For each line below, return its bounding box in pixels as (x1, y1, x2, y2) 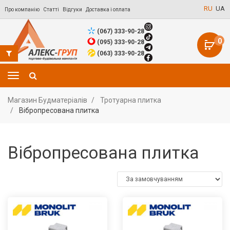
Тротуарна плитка (100, 96, 161, 105)
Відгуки (63, 7, 82, 12)
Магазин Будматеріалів (8, 96, 87, 105)
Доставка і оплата (86, 7, 130, 12)
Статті (43, 7, 59, 12)
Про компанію (5, 7, 40, 12)
